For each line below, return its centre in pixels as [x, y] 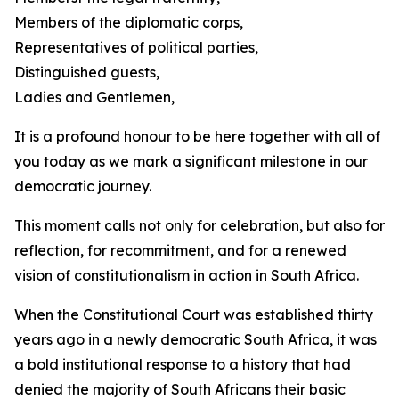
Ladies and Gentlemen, [94, 97]
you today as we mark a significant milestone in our [191, 161]
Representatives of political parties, [136, 47]
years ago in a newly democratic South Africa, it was [195, 339]
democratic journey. [83, 186]
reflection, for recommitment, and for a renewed [180, 250]
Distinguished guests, [87, 72]
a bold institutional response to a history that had [183, 364]
